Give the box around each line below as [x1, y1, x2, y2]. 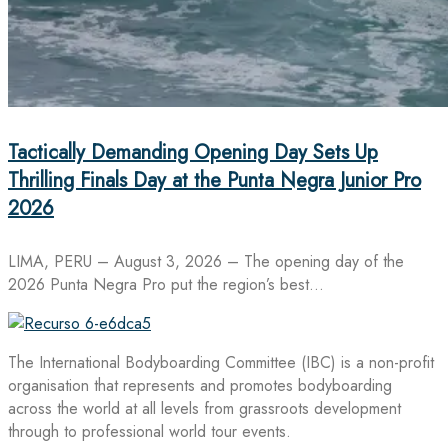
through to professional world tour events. [8, 419, 291, 443]
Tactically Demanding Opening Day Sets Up [8, 138, 378, 168]
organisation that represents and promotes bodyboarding [8, 373, 392, 397]
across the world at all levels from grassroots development [8, 396, 401, 420]
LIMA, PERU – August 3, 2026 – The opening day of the [8, 249, 404, 273]
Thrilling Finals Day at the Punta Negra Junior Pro [8, 166, 421, 196]
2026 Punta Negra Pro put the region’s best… [8, 272, 324, 296]
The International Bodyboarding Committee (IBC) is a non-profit [8, 350, 434, 374]
